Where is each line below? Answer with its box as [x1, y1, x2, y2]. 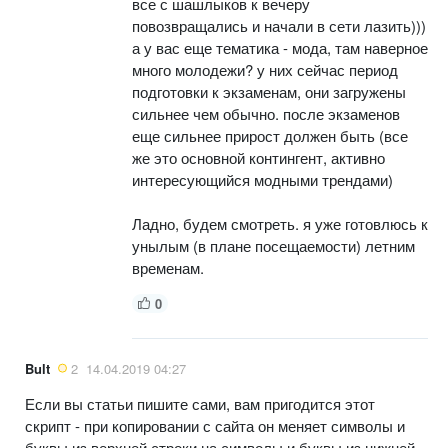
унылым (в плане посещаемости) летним [132, 234, 415, 256]
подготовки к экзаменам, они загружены [132, 80, 406, 102]
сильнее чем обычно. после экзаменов [132, 102, 400, 124]
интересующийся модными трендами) [132, 168, 393, 190]
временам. [132, 256, 204, 278]
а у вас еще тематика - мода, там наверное [132, 36, 428, 58]
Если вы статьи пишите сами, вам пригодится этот [25, 392, 375, 414]
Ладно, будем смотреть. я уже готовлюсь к [132, 212, 428, 234]
